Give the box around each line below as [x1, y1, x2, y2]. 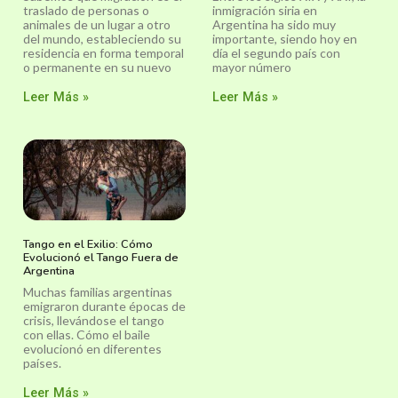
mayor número [212, 59, 291, 75]
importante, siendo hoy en [212, 30, 357, 46]
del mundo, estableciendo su [23, 30, 181, 46]
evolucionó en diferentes [23, 341, 162, 357]
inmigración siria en [212, 2, 317, 18]
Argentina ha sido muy [212, 16, 336, 32]
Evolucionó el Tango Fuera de [23, 250, 179, 267]
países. [23, 355, 61, 371]
